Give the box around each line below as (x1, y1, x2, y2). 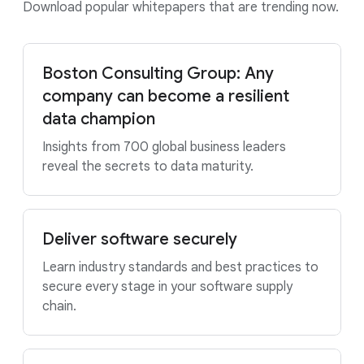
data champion (42, 109, 155, 129)
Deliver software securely (42, 229, 237, 249)
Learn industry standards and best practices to (42, 259, 318, 275)
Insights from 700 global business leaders (42, 139, 286, 155)
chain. (42, 298, 76, 314)
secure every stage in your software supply (42, 279, 292, 295)
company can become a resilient (42, 86, 289, 106)
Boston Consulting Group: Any (42, 63, 274, 84)
